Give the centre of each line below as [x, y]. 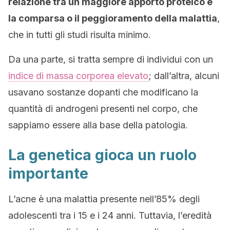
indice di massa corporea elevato [78, 76]
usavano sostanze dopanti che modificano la [103, 92]
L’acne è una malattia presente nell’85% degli [104, 199]
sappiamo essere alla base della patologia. [98, 125]
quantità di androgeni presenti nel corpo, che [103, 109]
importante [48, 174]
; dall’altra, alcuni [184, 76]
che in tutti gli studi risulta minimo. [80, 35]
